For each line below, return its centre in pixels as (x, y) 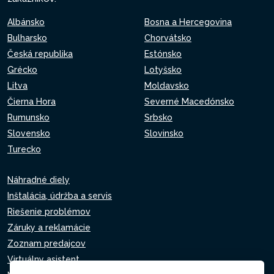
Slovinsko (164, 133)
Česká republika (40, 54)
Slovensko (29, 133)
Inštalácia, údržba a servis (60, 196)
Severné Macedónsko (189, 102)
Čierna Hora (31, 102)
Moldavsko (167, 86)
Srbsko (158, 117)
